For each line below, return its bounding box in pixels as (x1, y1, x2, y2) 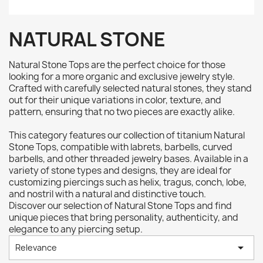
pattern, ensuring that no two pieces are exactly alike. (9, 106, 235, 118)
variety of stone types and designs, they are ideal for (9, 164, 231, 177)
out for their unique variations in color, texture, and (9, 94, 221, 106)
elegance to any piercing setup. (9, 223, 143, 235)
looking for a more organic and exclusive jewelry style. (9, 70, 235, 83)
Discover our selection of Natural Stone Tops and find (9, 200, 232, 212)
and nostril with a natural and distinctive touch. (9, 188, 206, 200)
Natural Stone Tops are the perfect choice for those (9, 59, 225, 71)
